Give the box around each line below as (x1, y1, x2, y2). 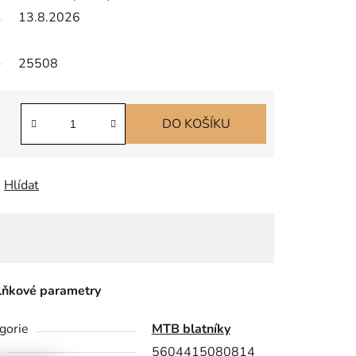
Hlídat (4, 176, 39, 195)
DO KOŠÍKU (161, 115, 230, 133)
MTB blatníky (151, 320, 230, 339)
